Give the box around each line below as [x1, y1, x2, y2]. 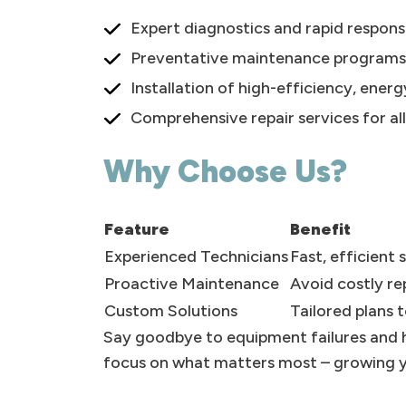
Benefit [290, 219, 351, 239]
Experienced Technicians [104, 246, 288, 266]
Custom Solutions [104, 301, 237, 321]
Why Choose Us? [103, 153, 347, 190]
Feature [104, 219, 169, 239]
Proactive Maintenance [104, 274, 279, 294]
